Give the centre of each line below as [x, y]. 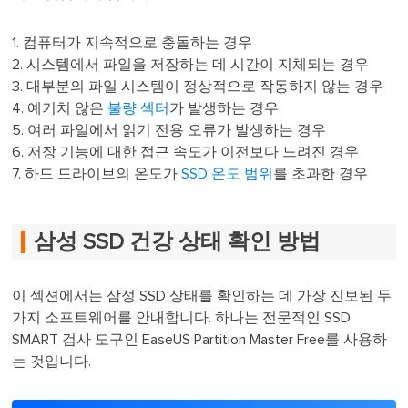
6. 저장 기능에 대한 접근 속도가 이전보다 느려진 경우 [186, 152]
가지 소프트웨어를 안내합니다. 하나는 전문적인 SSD [182, 318]
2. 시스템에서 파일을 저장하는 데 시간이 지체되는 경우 [191, 64]
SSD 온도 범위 [228, 173]
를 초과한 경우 [321, 173]
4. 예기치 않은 [60, 108]
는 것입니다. [52, 362]
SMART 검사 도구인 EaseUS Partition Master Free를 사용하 [200, 340]
